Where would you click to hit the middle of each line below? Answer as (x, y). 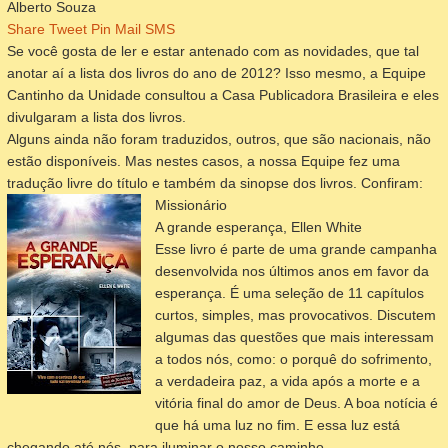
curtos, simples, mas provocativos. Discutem (295, 314)
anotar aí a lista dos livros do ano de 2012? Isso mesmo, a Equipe (216, 72)
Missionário (191, 204)
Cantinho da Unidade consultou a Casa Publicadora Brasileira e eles (223, 94)
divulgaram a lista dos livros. (98, 116)
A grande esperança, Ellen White (258, 226)
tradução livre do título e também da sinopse (150, 182)
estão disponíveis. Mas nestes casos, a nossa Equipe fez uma (203, 160)
